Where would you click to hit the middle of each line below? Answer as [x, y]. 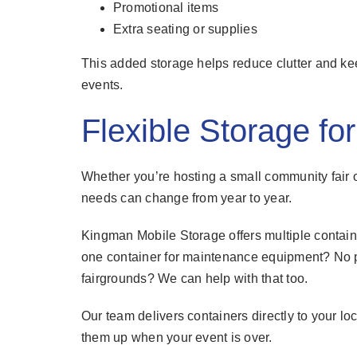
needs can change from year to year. [186, 198]
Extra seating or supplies [185, 29]
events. [102, 85]
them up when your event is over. [177, 338]
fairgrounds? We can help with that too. [194, 279]
